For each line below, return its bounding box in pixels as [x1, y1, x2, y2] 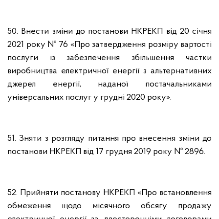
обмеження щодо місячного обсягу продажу [7, 201, 212, 211]
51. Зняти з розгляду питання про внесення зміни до [7, 134, 212, 143]
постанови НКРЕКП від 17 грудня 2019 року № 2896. [7, 147, 205, 156]
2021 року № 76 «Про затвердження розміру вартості [7, 40, 212, 49]
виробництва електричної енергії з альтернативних [7, 66, 212, 76]
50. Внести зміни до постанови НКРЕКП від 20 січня [7, 27, 212, 36]
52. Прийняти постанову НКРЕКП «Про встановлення [7, 188, 212, 197]
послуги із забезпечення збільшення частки [7, 53, 212, 63]
